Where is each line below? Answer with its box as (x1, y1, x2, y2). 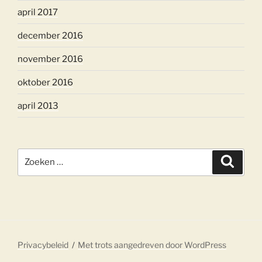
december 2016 (18, 30, 83, 41)
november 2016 (18, 53, 83, 64)
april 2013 (18, 100, 58, 111)
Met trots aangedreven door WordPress (78, 239, 227, 250)
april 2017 (18, 6, 58, 18)
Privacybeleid (18, 239, 68, 250)
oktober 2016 (18, 77, 73, 88)
